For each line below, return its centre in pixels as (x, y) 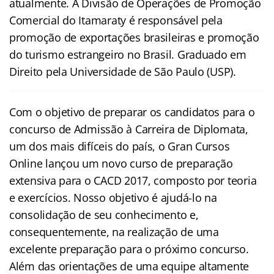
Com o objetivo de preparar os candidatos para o (132, 112)
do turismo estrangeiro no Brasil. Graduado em (128, 54)
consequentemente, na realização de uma (114, 231)
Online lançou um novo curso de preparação (121, 163)
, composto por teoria (202, 180)
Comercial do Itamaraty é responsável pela (116, 20)
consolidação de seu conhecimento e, (104, 214)
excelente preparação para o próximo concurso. (129, 249)
